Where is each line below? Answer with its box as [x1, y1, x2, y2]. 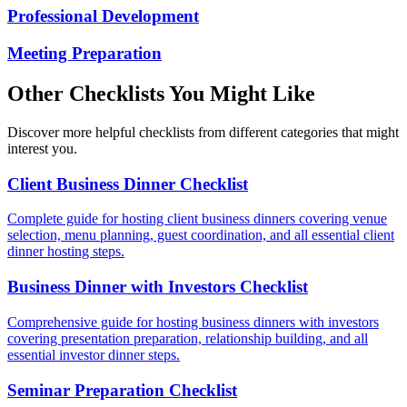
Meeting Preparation [7, 44, 162, 64]
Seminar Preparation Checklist [7, 380, 237, 400]
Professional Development [7, 6, 199, 26]
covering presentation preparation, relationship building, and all [7, 330, 368, 346]
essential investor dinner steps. [7, 346, 180, 362]
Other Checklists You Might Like [7, 82, 315, 106]
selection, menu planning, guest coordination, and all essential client [7, 227, 394, 243]
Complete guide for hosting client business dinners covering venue [7, 211, 387, 227]
